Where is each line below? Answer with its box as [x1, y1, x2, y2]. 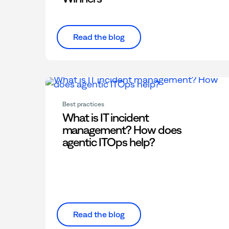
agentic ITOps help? [62, 135, 155, 149]
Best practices [62, 101, 104, 108]
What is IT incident [62, 111, 149, 125]
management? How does [62, 123, 181, 137]
